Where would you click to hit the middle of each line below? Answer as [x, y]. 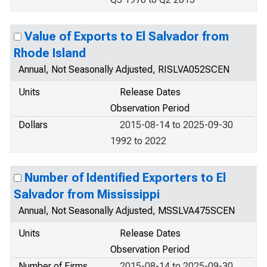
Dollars [33, 125]
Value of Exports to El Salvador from [127, 36]
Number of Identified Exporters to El [125, 178]
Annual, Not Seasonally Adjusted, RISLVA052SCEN [124, 69]
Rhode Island [50, 53]
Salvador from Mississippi [87, 194]
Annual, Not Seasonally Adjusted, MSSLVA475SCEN [127, 211]
